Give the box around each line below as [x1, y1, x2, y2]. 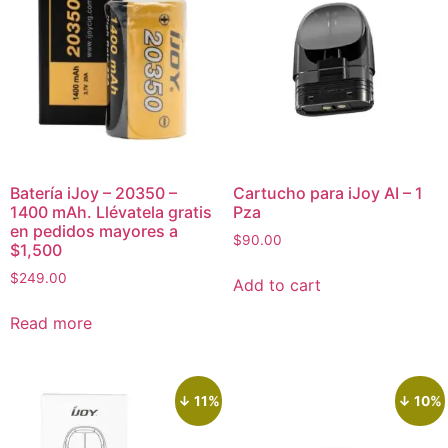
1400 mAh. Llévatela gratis [10, 202, 212, 223]
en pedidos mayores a [10, 221, 178, 242]
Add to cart [232, 275, 321, 296]
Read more [10, 313, 92, 334]
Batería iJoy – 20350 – [10, 183, 177, 204]
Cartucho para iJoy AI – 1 [232, 183, 423, 204]
